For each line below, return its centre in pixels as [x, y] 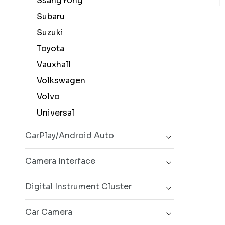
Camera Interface [60, 161]
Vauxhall [52, 65]
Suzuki [48, 32]
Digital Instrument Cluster [78, 187]
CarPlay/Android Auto [70, 135]
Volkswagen [59, 81]
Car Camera [49, 212]
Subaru [49, 16]
